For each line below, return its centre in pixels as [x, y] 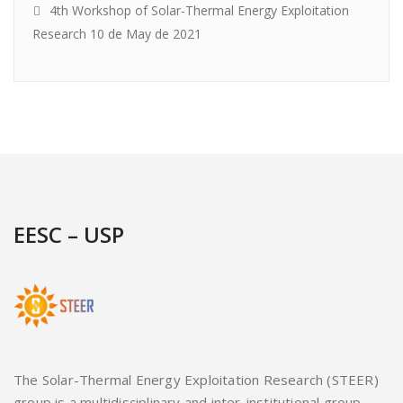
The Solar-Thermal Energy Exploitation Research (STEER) [196, 380]
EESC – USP [69, 235]
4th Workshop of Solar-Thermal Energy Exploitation [199, 11]
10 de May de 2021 [146, 34]
